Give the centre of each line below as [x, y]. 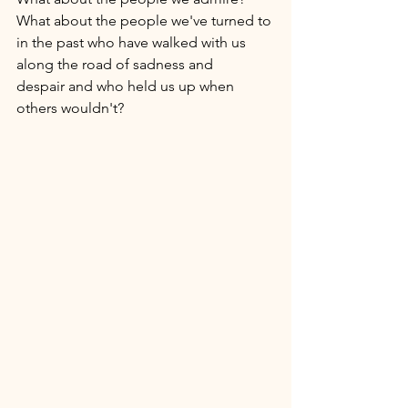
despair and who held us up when [127, 86]
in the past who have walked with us [133, 42]
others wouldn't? [72, 107]
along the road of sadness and [117, 64]
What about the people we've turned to [146, 20]
